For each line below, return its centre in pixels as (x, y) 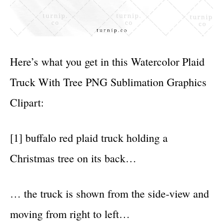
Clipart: (27, 102)
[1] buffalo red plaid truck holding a (89, 137)
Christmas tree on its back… (73, 158)
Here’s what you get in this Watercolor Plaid (107, 61)
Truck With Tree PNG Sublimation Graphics (108, 82)
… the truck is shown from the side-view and (110, 193)
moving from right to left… (70, 214)
